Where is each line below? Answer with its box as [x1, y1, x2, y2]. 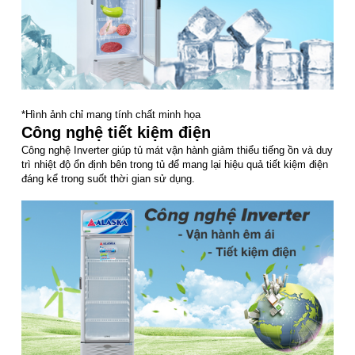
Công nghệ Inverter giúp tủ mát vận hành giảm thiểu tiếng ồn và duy [21, 143, 333, 156]
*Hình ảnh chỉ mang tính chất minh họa [21, 108, 200, 120]
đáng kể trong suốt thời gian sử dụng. [21, 172, 195, 185]
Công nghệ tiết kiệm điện [21, 123, 211, 141]
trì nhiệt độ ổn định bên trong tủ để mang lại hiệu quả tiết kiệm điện [21, 158, 328, 170]
